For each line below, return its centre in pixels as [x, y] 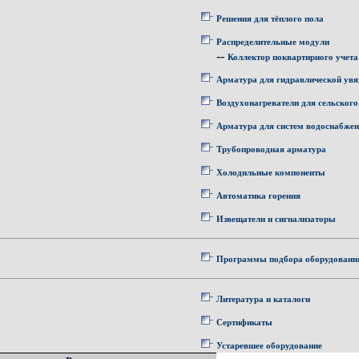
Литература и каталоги [263, 299]
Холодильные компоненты [271, 172]
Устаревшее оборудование [269, 345]
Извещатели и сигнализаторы [276, 219]
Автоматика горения [258, 196]
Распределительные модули [273, 42]
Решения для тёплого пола [270, 18]
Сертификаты [244, 322]
